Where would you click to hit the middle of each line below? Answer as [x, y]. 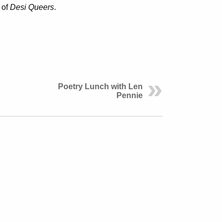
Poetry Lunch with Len [100, 87]
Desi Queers [32, 7]
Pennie [130, 96]
